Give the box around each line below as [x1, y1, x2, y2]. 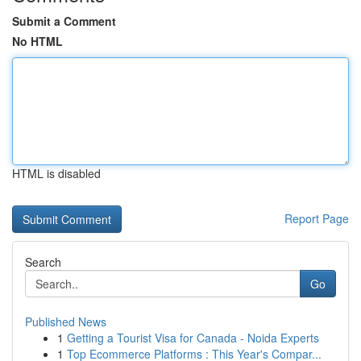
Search [25, 254, 61, 270]
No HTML [12, 33, 63, 49]
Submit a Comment [12, 13, 116, 29]
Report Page [284, 210, 349, 226]
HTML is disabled [12, 165, 101, 181]
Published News [25, 313, 106, 330]
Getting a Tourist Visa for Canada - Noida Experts [67, 330, 319, 346]
